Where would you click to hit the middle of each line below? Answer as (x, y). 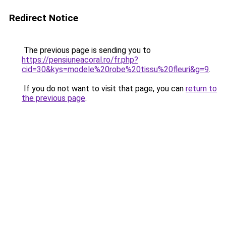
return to (201, 89)
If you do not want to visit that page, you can (104, 89)
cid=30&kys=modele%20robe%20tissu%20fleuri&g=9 (115, 69)
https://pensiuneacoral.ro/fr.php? (80, 60)
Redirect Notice (44, 18)
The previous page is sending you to (86, 50)
